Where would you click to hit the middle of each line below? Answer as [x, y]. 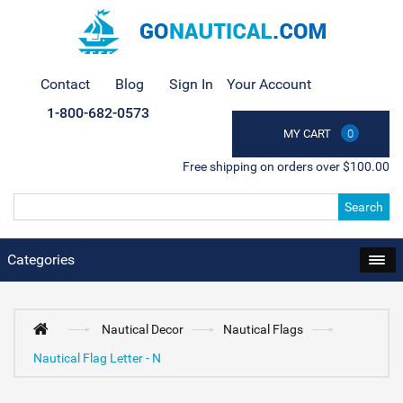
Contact [65, 84]
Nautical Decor [143, 329]
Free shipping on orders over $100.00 [286, 166]
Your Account [269, 84]
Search [364, 207]
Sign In [191, 84]
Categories [41, 260]
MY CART [307, 134]
